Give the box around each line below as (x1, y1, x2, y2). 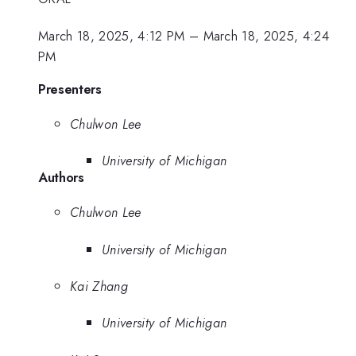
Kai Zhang (70, 277, 128, 296)
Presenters (38, 79, 102, 99)
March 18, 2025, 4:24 (203, 25, 330, 45)
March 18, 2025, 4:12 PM (38, 25, 185, 45)
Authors (38, 168, 84, 188)
